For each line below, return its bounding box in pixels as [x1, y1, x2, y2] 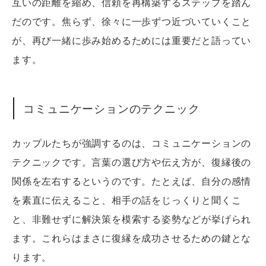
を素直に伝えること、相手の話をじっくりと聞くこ [12, 193, 242, 207]
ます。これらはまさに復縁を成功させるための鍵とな [12, 231, 252, 245]
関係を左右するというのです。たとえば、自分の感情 [12, 174, 252, 188]
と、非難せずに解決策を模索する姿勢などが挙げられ [12, 212, 252, 226]
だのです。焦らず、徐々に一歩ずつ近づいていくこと [12, 14, 252, 28]
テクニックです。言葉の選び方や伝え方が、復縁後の [12, 155, 252, 169]
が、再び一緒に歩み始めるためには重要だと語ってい [12, 33, 252, 47]
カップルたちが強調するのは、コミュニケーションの [12, 136, 252, 150]
